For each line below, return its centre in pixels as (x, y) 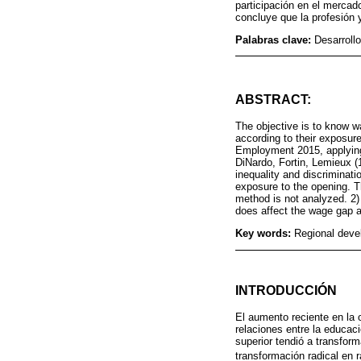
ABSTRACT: (273, 100)
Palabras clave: (275, 39)
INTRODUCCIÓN (286, 290)
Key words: (265, 234)
